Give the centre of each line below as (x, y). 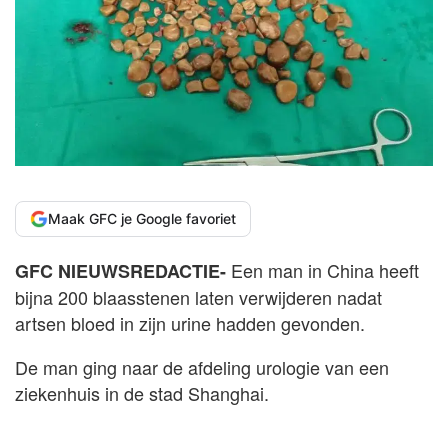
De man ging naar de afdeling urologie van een (202, 366)
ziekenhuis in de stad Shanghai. (142, 392)
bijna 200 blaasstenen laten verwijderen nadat (198, 296)
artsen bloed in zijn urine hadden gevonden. (190, 322)
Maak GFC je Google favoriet (142, 218)
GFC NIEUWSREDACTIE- (123, 270)
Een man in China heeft (325, 269)
